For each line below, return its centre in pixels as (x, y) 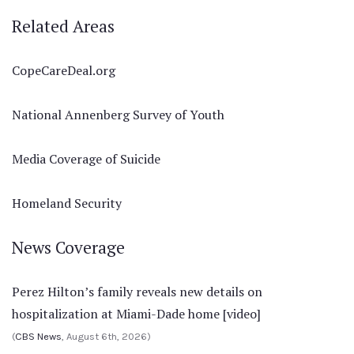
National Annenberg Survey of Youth (118, 115)
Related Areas (63, 26)
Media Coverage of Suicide (86, 159)
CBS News (38, 337)
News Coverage (68, 248)
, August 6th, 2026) (106, 337)
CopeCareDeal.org (64, 71)
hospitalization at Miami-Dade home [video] (136, 314)
